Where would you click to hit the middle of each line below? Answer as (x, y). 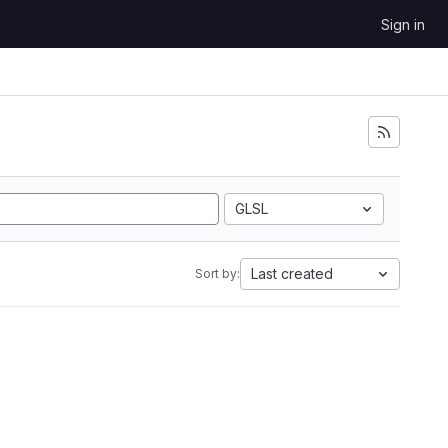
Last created (292, 273)
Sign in (403, 24)
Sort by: (217, 273)
